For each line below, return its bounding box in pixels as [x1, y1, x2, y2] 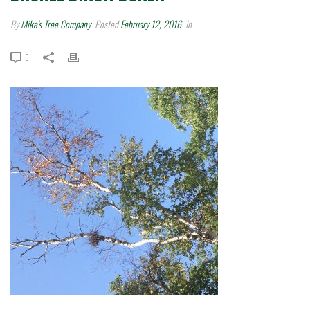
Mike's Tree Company [21, 16, 91, 31]
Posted [93, 16, 120, 31]
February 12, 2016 [120, 16, 181, 31]
